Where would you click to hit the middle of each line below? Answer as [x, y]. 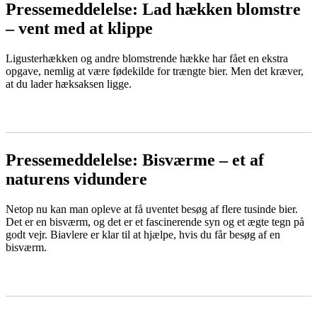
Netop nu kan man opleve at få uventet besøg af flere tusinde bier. [152, 209]
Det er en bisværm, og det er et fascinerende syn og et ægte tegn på [155, 221]
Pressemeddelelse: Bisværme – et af [135, 160]
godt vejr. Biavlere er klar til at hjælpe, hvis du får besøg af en [143, 234]
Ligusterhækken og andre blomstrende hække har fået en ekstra [147, 58]
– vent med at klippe [79, 29]
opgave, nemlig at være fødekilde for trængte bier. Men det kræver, [155, 71]
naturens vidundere [76, 179]
